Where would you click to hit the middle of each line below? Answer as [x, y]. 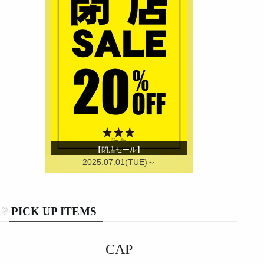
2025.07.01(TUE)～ [119, 162]
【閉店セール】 [119, 149]
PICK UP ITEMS [54, 211]
